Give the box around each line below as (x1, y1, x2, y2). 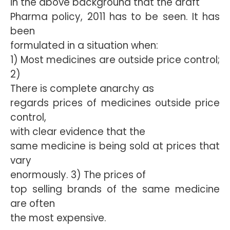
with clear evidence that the (10, 125, 145, 139)
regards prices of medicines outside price (10, 96, 220, 110)
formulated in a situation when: (10, 39, 158, 52)
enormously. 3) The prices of (10, 168, 146, 182)
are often (10, 197, 55, 210)
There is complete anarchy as (10, 82, 154, 95)
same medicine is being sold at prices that (10, 139, 220, 153)
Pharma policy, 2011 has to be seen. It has (10, 10, 220, 24)
